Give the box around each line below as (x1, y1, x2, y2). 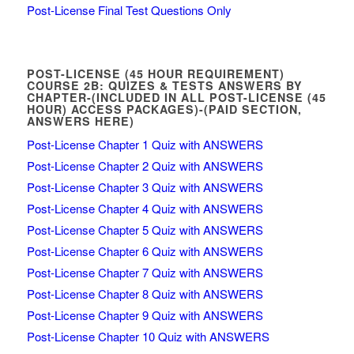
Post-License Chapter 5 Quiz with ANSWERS (26, 221, 263, 239)
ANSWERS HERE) (26, 113, 134, 130)
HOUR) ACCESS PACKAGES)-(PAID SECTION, (26, 101, 302, 118)
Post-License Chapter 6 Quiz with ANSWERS (26, 243, 263, 260)
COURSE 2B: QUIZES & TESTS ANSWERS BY (26, 77, 303, 94)
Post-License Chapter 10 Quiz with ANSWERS (26, 328, 269, 345)
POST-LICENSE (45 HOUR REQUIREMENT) (26, 66, 284, 82)
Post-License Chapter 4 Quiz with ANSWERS (26, 200, 263, 217)
